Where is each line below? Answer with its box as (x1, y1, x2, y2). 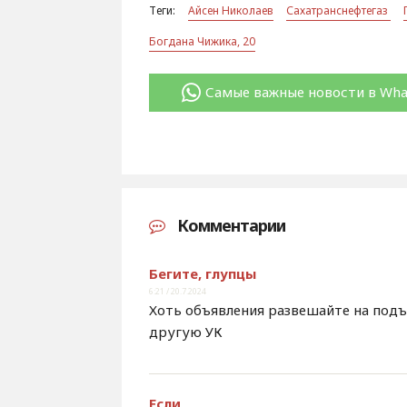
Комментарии (174, 214, 286, 237)
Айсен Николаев (188, 3, 274, 18)
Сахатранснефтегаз (286, 3, 392, 18)
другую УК (149, 323, 223, 342)
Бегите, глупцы (149, 264, 257, 283)
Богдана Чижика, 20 (149, 34, 256, 49)
